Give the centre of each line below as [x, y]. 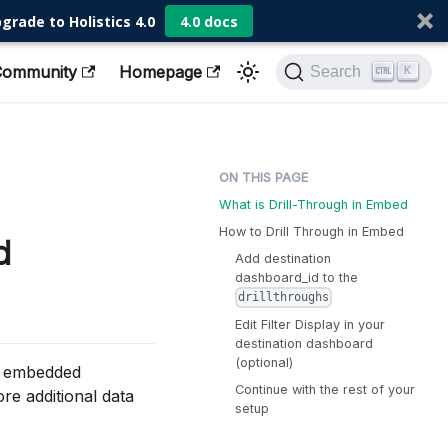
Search [336, 71]
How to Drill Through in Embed [311, 231]
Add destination [283, 258]
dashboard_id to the [296, 277]
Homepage [161, 72]
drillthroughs [284, 297]
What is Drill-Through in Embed [313, 204]
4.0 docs [208, 21]
